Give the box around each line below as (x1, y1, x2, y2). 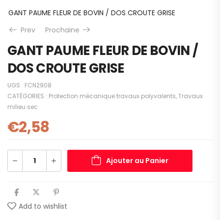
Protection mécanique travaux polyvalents (49, 91, 176, 100)
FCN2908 (25, 81, 52, 89)
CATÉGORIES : (7, 91, 49, 100)
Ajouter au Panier (106, 155, 168, 165)
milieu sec (7, 102, 38, 111)
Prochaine (45, 25, 82, 35)
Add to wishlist (19, 201, 67, 211)
